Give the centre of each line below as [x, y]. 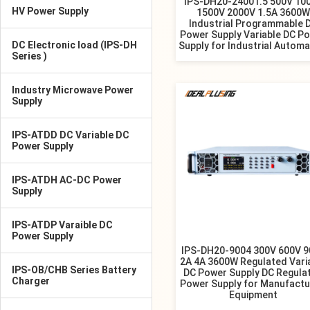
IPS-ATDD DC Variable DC [71, 135]
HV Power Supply [50, 11]
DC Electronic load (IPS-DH [74, 45]
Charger [31, 281]
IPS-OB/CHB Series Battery [74, 270]
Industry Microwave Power [73, 90]
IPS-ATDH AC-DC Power [67, 180]
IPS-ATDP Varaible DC [62, 225]
